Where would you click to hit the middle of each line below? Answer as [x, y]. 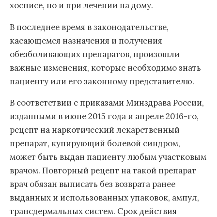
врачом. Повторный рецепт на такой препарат [103, 171]
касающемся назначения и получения [86, 40]
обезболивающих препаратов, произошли [95, 54]
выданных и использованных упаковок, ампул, [104, 198]
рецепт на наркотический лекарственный [95, 130]
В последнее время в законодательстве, [89, 27]
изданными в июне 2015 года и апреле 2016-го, [104, 116]
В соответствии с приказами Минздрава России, [107, 103]
